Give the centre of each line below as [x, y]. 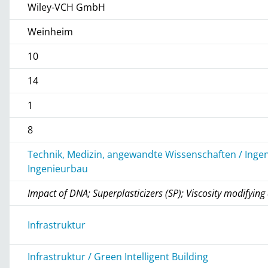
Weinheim [51, 31]
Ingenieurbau [58, 168]
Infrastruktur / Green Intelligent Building [118, 256]
